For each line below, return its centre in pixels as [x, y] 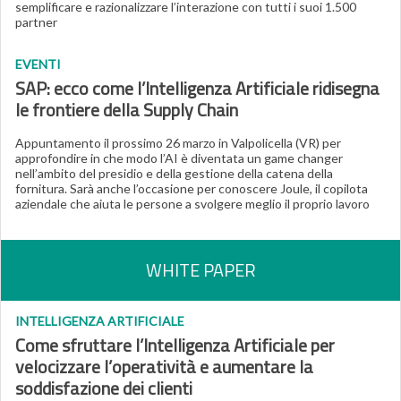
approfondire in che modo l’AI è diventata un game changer [179, 158]
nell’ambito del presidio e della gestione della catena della [174, 173]
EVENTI [38, 64]
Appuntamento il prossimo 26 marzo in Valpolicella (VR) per [178, 143]
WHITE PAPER [200, 270]
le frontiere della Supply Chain [127, 110]
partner [36, 22]
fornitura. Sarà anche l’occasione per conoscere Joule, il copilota [192, 188]
